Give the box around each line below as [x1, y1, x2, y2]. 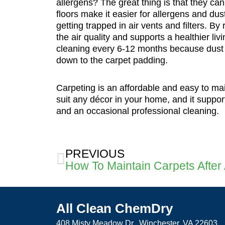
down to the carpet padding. [56, 55, 168, 65]
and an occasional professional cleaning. [56, 105, 219, 116]
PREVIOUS [65, 147, 125, 160]
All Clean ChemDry [56, 201, 173, 216]
